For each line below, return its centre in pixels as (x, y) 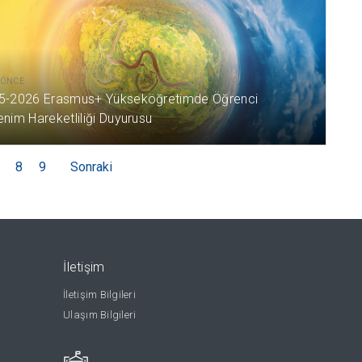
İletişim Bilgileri (99, 294)
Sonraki (92, 166)
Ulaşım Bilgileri (100, 314)
